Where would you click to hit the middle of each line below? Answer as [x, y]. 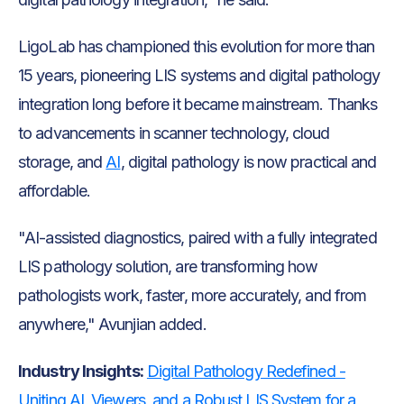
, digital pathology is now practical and [248, 161]
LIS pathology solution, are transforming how [168, 266]
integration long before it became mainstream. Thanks [198, 104]
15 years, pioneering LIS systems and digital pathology [199, 75]
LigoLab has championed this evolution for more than [197, 46]
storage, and [62, 161]
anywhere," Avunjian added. [112, 324]
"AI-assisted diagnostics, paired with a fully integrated [197, 237]
